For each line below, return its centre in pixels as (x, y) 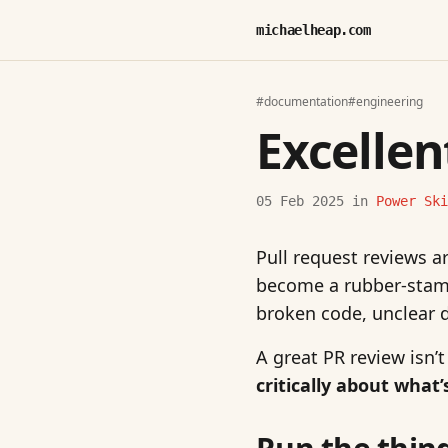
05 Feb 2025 (300, 201)
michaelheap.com (313, 30)
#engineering (385, 102)
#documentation (302, 102)
